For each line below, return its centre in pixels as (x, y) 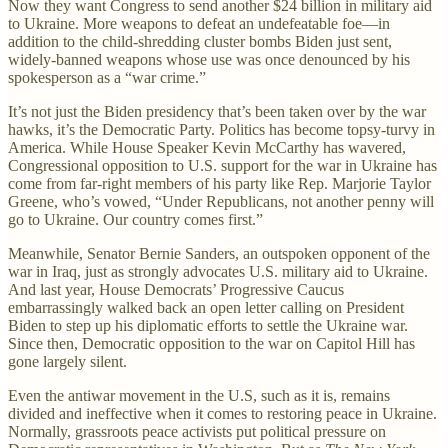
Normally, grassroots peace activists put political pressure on (197, 431)
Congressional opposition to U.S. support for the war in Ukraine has (222, 165)
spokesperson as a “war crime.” (107, 77)
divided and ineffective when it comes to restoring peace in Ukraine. (222, 413)
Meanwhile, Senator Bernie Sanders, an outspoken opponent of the (219, 253)
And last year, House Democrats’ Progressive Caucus (176, 289)
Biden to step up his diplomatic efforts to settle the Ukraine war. (210, 325)
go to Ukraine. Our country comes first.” (135, 219)
